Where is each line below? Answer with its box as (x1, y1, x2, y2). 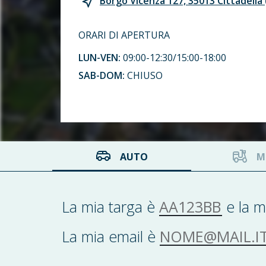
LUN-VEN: (78, 51, 123, 64)
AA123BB (135, 187, 195, 208)
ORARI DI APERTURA (78, 28, 170, 42)
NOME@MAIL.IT (112, 217, 220, 237)
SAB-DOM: (78, 69, 127, 82)
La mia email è (62, 226, 160, 246)
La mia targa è (62, 197, 159, 217)
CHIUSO (127, 69, 163, 82)
